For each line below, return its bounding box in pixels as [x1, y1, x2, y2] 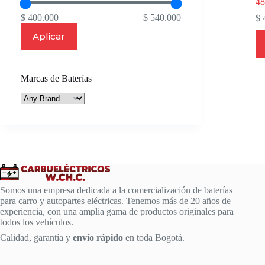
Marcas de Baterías [21, 73, 92, 83]
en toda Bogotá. [123, 232, 185, 243]
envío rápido [73, 232, 123, 243]
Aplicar [33, 30, 65, 42]
